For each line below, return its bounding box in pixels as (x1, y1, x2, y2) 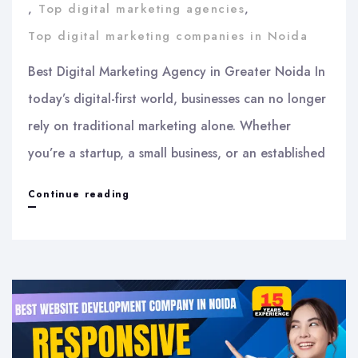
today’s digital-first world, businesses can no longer (28, 89, 326, 109)
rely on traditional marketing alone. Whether (28, 117, 291, 136)
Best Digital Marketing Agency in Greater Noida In (28, 62, 325, 82)
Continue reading (28, 187, 130, 202)
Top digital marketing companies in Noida (28, 27, 308, 46)
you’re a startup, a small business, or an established (28, 144, 325, 163)
